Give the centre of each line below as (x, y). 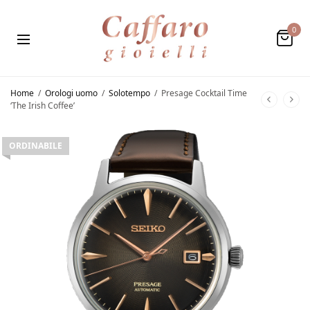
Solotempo (129, 93)
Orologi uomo (71, 93)
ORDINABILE (36, 145)
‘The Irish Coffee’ (43, 105)
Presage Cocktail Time (203, 93)
